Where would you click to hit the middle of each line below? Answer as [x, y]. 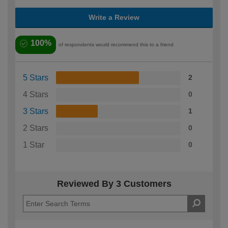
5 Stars [36, 78]
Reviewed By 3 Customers [114, 184]
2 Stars [36, 128]
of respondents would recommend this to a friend [116, 45]
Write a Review [114, 18]
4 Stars [36, 95]
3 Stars [36, 111]
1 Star [34, 145]
